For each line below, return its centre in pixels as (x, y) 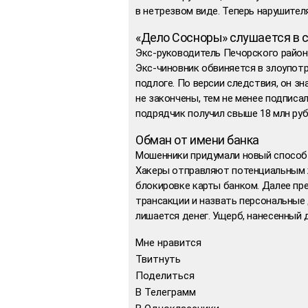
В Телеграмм (166, 292)
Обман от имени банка (197, 140)
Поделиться (165, 275)
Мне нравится (168, 242)
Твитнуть (158, 259)
